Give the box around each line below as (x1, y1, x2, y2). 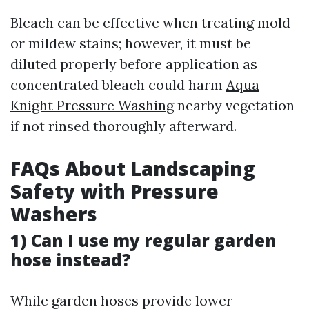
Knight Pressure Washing (10, 97, 174, 114)
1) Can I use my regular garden (10, 229, 277, 252)
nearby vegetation (174, 97, 295, 114)
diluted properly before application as (10, 55, 257, 72)
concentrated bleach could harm (10, 76, 226, 93)
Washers (10, 201, 97, 227)
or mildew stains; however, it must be (10, 34, 251, 52)
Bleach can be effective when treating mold (10, 14, 290, 31)
